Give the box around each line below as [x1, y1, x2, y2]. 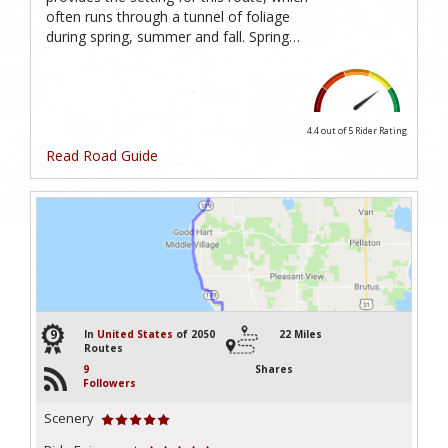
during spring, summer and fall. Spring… [46, 26, 300, 46]
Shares [255, 362, 293, 377]
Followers [83, 376, 136, 391]
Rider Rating [355, 123, 407, 137]
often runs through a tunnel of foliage [46, 6, 290, 26]
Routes [84, 341, 123, 356]
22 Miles [279, 327, 322, 342]
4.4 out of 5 [307, 123, 355, 137]
